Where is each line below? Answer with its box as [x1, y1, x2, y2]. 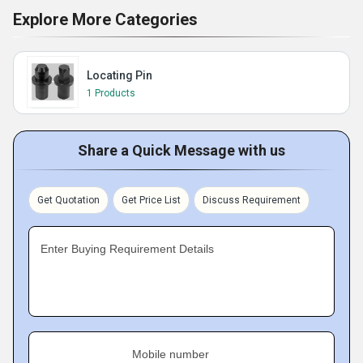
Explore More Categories [13, 10, 198, 29]
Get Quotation [37, 194, 100, 206]
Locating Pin [87, 69, 152, 82]
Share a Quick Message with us [78, 142, 285, 159]
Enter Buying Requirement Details [41, 242, 214, 255]
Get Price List [122, 194, 181, 206]
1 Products [87, 88, 135, 99]
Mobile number [132, 348, 209, 361]
